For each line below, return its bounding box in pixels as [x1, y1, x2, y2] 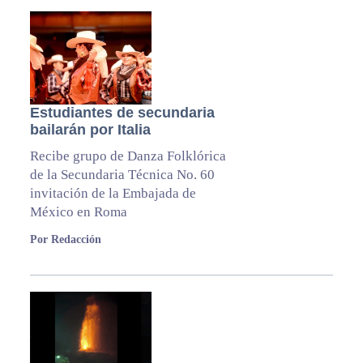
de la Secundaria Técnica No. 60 [29, 166, 215, 182]
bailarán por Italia [29, 121, 155, 138]
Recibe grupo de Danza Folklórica [29, 147, 226, 164]
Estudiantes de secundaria [29, 104, 215, 121]
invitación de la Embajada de [29, 185, 196, 201]
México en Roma [29, 203, 127, 220]
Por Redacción [29, 233, 101, 246]
